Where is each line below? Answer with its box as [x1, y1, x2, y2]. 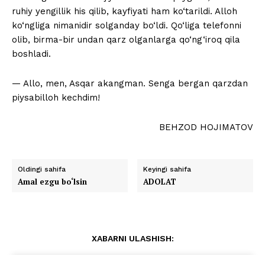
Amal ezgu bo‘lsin [18, 176, 87, 188]
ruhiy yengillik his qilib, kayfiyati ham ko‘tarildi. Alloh [12, 6, 237, 17]
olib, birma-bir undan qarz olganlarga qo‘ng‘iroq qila [12, 34, 240, 46]
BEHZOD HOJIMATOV [159, 122, 253, 133]
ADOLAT [143, 176, 177, 188]
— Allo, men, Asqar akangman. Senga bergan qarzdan [12, 78, 248, 89]
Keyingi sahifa [143, 165, 192, 174]
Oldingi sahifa [18, 165, 66, 174]
